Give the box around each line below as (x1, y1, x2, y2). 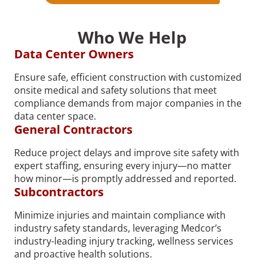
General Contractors (14, 121, 133, 137)
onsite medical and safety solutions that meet (14, 83, 217, 97)
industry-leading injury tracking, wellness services (14, 234, 233, 247)
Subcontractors (14, 183, 104, 200)
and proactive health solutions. (14, 247, 152, 260)
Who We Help (77, 25, 187, 48)
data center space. (14, 109, 96, 123)
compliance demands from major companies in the (14, 96, 242, 110)
